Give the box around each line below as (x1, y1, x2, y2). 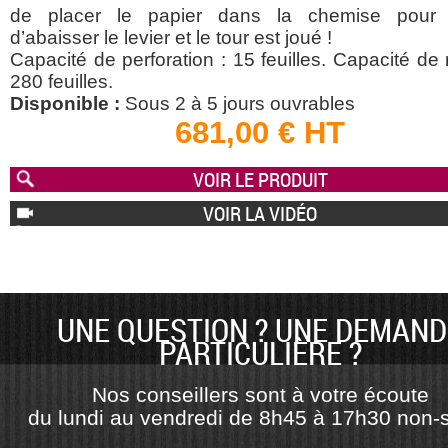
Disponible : (10, 93, 120, 115)
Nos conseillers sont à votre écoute (91, 383, 429, 407)
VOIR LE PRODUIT (192, 165, 328, 193)
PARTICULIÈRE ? (158, 331, 362, 375)
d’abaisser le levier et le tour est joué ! (10, 27, 332, 49)
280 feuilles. (10, 71, 113, 93)
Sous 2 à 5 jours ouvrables (120, 93, 355, 115)
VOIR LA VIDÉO (203, 200, 317, 228)
